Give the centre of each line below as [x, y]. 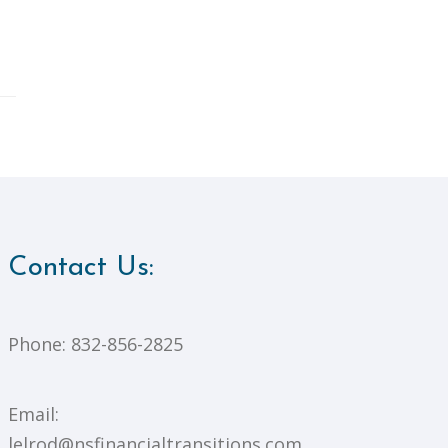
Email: [33, 414]
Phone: [39, 344]
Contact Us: [81, 268]
